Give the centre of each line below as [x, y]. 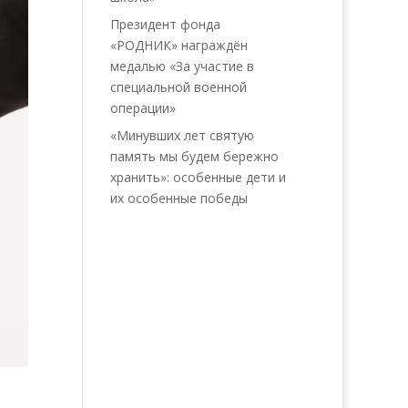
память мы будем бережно [194, 156]
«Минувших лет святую [182, 135]
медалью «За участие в [182, 66]
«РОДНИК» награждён [178, 45]
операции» [143, 108]
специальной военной [178, 87]
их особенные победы [178, 198]
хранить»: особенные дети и [198, 177]
